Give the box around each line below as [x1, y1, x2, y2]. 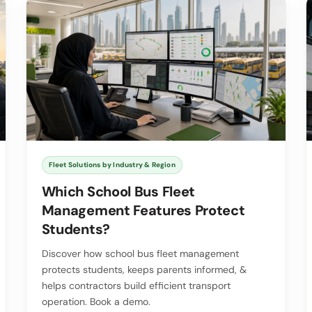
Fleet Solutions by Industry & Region [48, 159, 175, 169]
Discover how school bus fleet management [41, 247, 239, 260]
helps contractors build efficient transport [41, 279, 231, 292]
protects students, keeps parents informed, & [41, 263, 247, 276]
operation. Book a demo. [41, 295, 150, 308]
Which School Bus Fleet [41, 182, 196, 201]
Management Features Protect [41, 201, 245, 219]
